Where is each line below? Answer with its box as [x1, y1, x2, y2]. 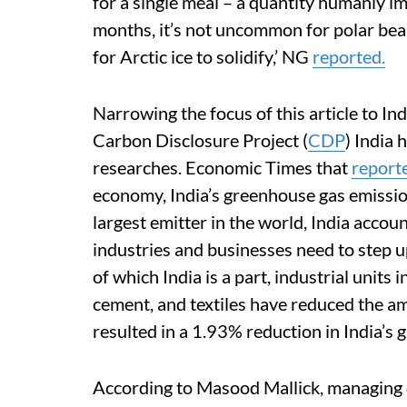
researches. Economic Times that [93, 156, 352, 178]
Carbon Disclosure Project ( [93, 129, 308, 151]
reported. [313, 45, 385, 67]
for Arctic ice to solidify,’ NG [93, 45, 313, 67]
